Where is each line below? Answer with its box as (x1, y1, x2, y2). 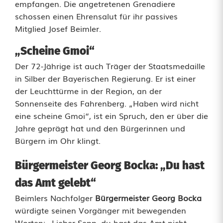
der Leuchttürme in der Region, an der (15, 85, 162, 97)
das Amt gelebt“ (15, 176, 96, 190)
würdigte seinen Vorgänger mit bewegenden (15, 204, 186, 216)
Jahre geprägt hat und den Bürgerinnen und (15, 122, 185, 134)
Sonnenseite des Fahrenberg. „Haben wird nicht (15, 97, 199, 109)
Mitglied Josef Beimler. (15, 22, 101, 34)
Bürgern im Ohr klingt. (15, 134, 101, 146)
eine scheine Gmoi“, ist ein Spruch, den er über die (15, 110, 208, 121)
